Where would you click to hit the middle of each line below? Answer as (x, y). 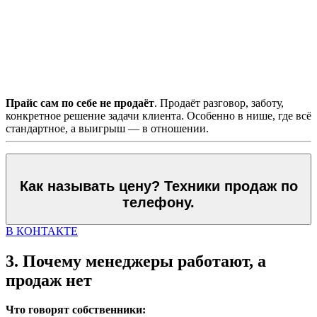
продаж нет (49, 280)
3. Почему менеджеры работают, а (136, 261)
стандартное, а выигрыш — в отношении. (107, 129)
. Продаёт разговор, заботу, (219, 103)
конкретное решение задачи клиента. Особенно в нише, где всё (158, 116)
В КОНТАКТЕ (42, 231)
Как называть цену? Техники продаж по (158, 186)
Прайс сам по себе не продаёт (80, 103)
